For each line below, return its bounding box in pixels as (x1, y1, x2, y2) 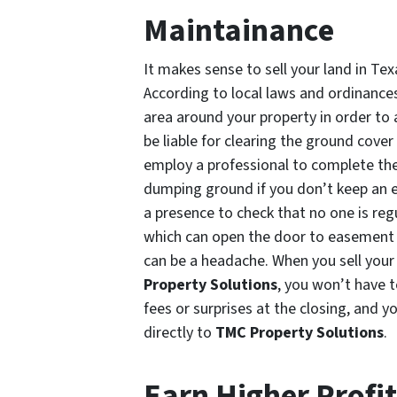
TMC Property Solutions (212, 322, 384, 345)
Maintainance (144, 8, 334, 54)
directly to (144, 322, 212, 345)
